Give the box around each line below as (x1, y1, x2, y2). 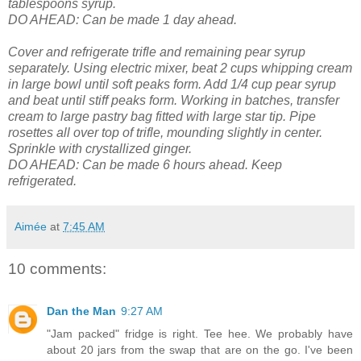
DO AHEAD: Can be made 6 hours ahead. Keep (8, 158, 282, 172)
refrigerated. (8, 174, 77, 189)
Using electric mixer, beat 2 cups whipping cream (73, 61, 352, 76)
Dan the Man (47, 304, 116, 317)
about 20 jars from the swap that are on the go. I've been (47, 342, 353, 356)
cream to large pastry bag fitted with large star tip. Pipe (8, 110, 316, 124)
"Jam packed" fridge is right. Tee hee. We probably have (47, 326, 353, 340)
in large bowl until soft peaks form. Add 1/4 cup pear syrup (8, 77, 336, 92)
